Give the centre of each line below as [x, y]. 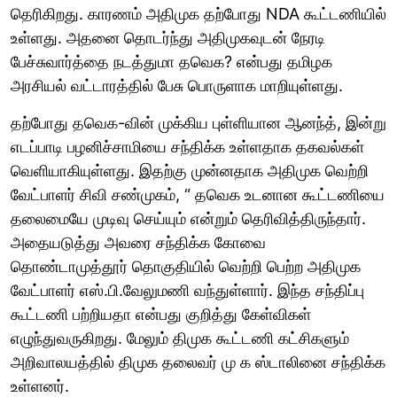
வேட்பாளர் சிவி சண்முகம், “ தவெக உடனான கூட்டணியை [198, 194]
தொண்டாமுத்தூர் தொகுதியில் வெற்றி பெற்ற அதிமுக [186, 266]
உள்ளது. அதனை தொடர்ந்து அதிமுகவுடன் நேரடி [168, 37]
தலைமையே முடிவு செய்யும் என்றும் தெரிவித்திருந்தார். [188, 218]
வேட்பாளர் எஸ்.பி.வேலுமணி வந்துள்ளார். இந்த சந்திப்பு [187, 290]
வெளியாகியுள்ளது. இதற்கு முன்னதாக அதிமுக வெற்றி [190, 170]
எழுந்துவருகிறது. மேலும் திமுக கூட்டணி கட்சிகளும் [180, 338]
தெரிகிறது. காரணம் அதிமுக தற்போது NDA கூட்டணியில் [198, 13]
